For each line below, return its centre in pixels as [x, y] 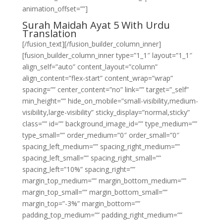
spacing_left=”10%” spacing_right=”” [79, 169]
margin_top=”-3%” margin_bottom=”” [81, 203]
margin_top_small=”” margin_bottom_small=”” [95, 192]
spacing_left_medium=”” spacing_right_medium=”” [101, 146]
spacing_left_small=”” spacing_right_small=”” [91, 158]
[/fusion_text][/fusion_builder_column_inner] [91, 44]
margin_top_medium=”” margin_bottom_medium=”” [104, 181]
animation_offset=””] [55, 9]
